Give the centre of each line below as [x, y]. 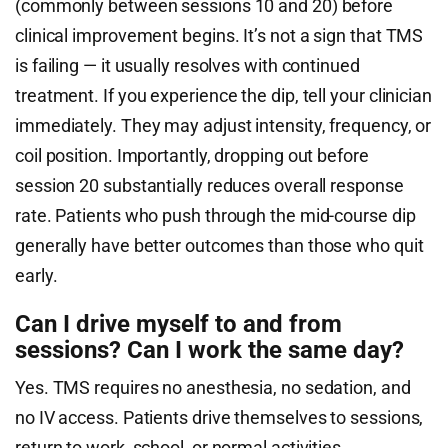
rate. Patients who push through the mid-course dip [215, 215]
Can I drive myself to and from [178, 324]
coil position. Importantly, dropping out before [192, 155]
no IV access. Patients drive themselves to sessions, [219, 417]
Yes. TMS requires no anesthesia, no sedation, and [213, 387]
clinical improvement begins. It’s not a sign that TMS [219, 35]
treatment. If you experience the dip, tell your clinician [223, 95]
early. [36, 275]
